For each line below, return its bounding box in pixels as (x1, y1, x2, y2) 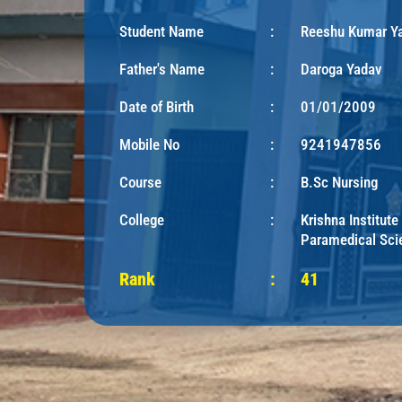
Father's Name (119, 60, 205, 79)
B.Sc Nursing (301, 173, 379, 192)
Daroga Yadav (301, 60, 382, 79)
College (119, 211, 164, 230)
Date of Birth (119, 98, 194, 117)
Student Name (119, 22, 204, 41)
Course (119, 173, 162, 192)
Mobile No (119, 135, 179, 154)
